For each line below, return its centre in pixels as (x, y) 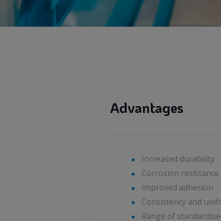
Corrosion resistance (180, 173)
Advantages (147, 108)
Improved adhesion (177, 187)
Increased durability (178, 159)
